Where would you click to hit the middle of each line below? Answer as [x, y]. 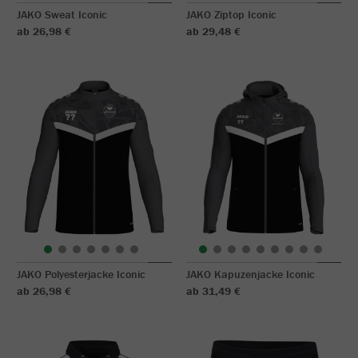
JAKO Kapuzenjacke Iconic [251, 274]
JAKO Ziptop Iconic [231, 14]
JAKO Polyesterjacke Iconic [81, 274]
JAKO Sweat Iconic [62, 14]
